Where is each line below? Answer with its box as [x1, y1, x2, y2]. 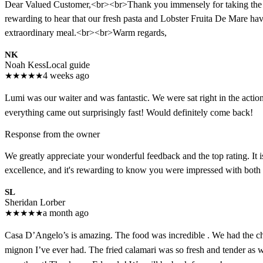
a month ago [43, 208, 89, 218]
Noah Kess [5, 60, 46, 70]
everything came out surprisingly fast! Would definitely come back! [5, 107, 253, 118]
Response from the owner [5, 129, 100, 140]
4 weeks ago [43, 70, 89, 81]
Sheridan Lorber [5, 197, 65, 208]
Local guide [46, 60, 90, 70]
